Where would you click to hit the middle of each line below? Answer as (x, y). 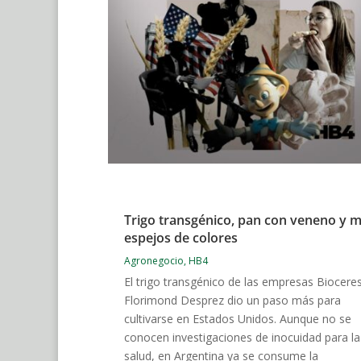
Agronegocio (154, 261)
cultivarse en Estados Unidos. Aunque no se (238, 319)
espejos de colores (181, 238)
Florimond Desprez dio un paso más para (232, 301)
